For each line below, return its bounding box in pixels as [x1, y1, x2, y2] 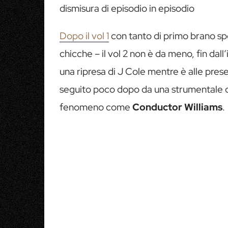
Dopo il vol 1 [60, 29, 109, 42]
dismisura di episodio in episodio [60, 2, 194, 15]
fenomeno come [60, 100, 132, 113]
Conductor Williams [132, 100, 222, 113]
